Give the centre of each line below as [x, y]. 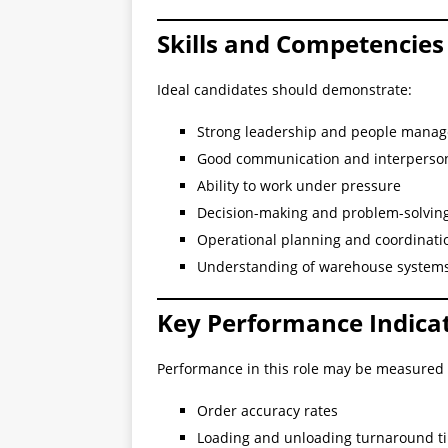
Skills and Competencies [300, 44]
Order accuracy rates [267, 411]
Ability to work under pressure [299, 186]
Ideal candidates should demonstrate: [284, 90]
